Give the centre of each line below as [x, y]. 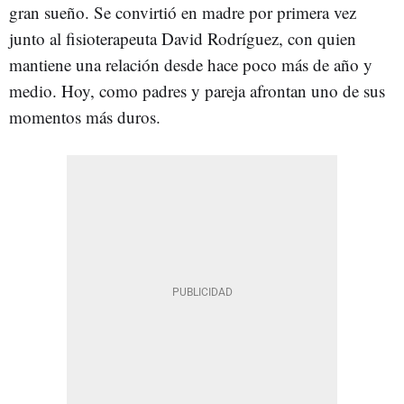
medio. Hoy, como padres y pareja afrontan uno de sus [197, 91]
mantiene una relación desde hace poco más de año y [191, 65]
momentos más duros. [87, 117]
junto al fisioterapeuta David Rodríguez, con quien [183, 39]
